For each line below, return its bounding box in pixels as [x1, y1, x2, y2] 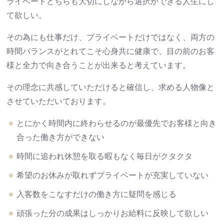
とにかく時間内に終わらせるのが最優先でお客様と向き [16, 118, 217, 127]
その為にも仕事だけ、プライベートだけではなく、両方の [6, 32, 215, 41]
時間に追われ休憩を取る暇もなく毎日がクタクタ [16, 151, 193, 160]
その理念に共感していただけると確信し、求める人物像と [6, 82, 215, 91]
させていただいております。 [6, 96, 111, 105]
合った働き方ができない [16, 132, 105, 141]
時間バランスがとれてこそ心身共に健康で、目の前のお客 [6, 46, 215, 55]
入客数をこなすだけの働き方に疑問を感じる [16, 189, 177, 198]
